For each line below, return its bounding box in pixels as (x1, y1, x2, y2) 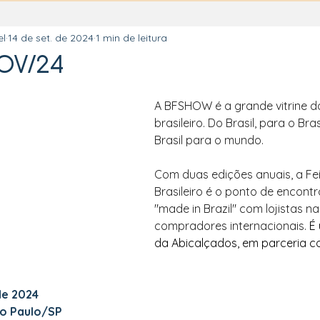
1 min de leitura (96, 31, 167, 44)
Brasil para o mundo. (154, 133, 266, 147)
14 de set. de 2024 (8, 31, 94, 44)
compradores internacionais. (154, 219, 309, 233)
